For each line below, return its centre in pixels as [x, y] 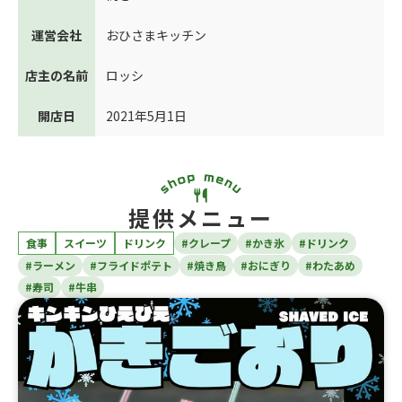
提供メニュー [201, 218]
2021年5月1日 [146, 116]
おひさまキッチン [156, 35]
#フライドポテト [131, 266]
